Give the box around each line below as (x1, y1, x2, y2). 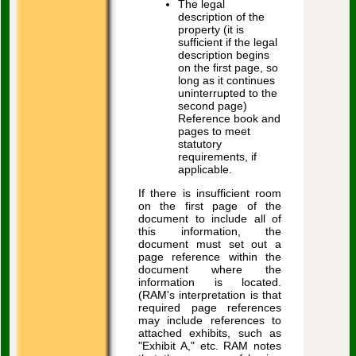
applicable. (178, 163, 232, 176)
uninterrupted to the (178, 87, 277, 99)
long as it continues (178, 74, 275, 87)
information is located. (138, 276, 281, 288)
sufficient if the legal (178, 36, 277, 48)
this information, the (138, 225, 281, 238)
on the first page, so (178, 61, 278, 74)
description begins (178, 48, 269, 61)
